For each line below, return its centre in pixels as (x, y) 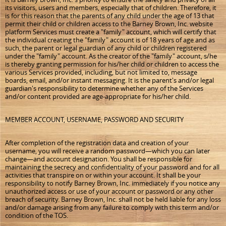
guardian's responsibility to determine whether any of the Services (104, 88)
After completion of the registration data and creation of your (97, 143)
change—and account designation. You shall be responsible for (99, 159)
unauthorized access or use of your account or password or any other (109, 191)
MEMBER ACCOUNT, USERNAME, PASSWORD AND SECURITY (94, 120)
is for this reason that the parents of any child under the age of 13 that (110, 16)
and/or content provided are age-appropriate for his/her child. (98, 96)
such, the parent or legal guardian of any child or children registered (106, 48)
